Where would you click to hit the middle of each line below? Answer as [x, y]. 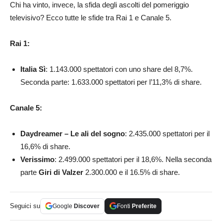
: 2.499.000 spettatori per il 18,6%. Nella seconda [133, 159]
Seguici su [25, 206]
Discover [87, 206]
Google [63, 206]
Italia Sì [33, 69]
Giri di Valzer [61, 172]
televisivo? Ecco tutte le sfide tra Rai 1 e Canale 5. [91, 17]
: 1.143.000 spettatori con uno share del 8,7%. [119, 69]
